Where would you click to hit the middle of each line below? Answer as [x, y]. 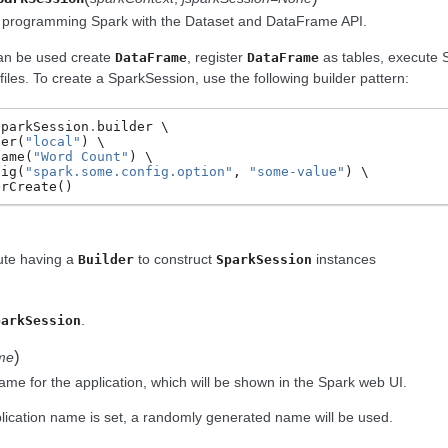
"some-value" [297, 171]
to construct [175, 259]
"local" [53, 141]
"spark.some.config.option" [129, 171]
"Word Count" [81, 156]
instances [344, 259]
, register [217, 56]
